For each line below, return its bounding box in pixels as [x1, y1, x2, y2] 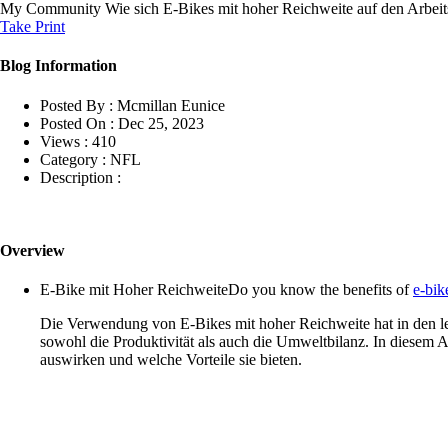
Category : [40, 150, 106, 168]
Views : [40, 132, 88, 150]
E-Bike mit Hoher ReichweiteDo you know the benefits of [40, 281, 413, 299]
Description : [40, 168, 121, 186]
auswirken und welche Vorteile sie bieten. [40, 351, 302, 369]
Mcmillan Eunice [117, 96, 225, 114]
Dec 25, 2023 [118, 114, 204, 132]
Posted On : [40, 114, 114, 132]
